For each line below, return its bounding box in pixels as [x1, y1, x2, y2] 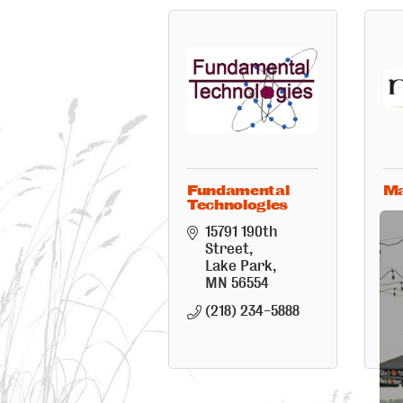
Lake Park [205, 257, 273, 275]
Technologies [187, 198, 288, 213]
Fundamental [187, 184, 290, 199]
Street [205, 240, 249, 258]
